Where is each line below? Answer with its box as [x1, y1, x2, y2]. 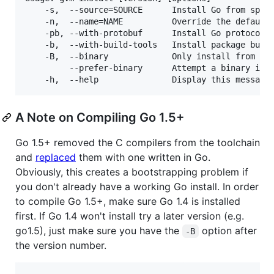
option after [198, 224, 260, 237]
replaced [35, 150, 76, 163]
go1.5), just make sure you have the [15, 224, 182, 237]
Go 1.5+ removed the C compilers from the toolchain [15, 136, 260, 149]
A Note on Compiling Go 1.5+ [15, 109, 184, 125]
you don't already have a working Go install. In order [15, 180, 259, 193]
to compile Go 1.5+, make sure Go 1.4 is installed [15, 194, 240, 207]
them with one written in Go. [76, 150, 210, 163]
